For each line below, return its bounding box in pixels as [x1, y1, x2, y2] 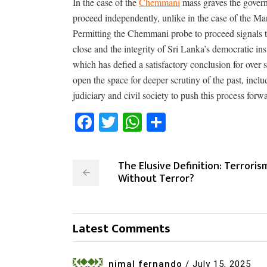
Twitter [118, 109, 185, 135]
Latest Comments [73, 218, 170, 239]
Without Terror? [118, 170, 194, 188]
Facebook [94, 109, 178, 135]
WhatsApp [142, 109, 238, 135]
